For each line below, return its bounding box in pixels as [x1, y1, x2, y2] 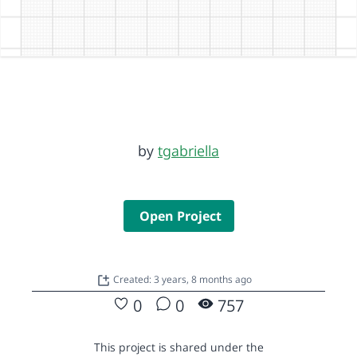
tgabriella [158, 140, 219, 160]
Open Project [139, 206, 222, 225]
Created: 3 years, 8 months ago [112, 272, 252, 286]
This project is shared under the [93, 339, 264, 355]
